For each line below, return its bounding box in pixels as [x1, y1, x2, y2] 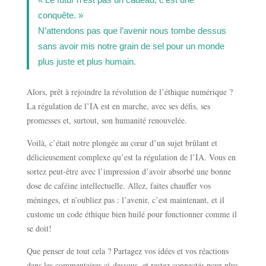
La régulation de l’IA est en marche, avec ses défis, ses [26, 100, 210, 112]
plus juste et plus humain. [37, 56, 136, 67]
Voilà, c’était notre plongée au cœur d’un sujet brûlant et [26, 137, 217, 149]
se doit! [26, 223, 52, 235]
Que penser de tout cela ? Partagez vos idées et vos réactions [26, 245, 229, 257]
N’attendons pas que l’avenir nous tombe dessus [37, 26, 226, 36]
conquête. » [37, 10, 83, 21]
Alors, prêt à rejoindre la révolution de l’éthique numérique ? [26, 86, 233, 98]
